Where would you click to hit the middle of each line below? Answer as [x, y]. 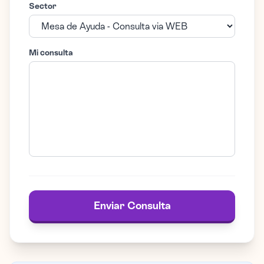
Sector [43, 6]
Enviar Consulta [132, 206]
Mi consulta [51, 53]
